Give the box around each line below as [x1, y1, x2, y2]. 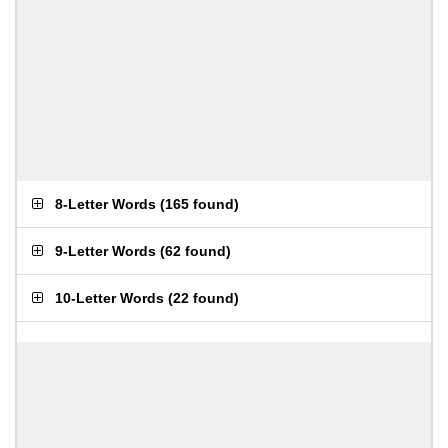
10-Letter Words [55, 290, 164, 306]
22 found [173, 290, 234, 306]
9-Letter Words [55, 243, 156, 259]
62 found [165, 243, 226, 259]
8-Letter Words [55, 196, 156, 212]
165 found [165, 196, 234, 212]
